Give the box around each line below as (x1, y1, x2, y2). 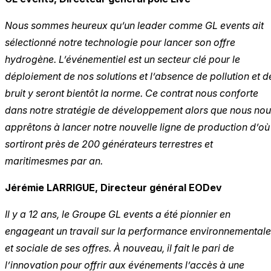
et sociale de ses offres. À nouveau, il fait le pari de (5, 242, 234, 255)
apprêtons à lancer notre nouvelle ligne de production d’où (5, 121, 270, 134)
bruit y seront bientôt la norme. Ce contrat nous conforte (5, 87, 258, 100)
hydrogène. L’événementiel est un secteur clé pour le (5, 53, 240, 66)
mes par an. (50, 155, 103, 168)
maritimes (5, 155, 50, 168)
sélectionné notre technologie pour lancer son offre (5, 36, 235, 49)
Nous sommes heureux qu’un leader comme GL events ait (5, 19, 264, 32)
